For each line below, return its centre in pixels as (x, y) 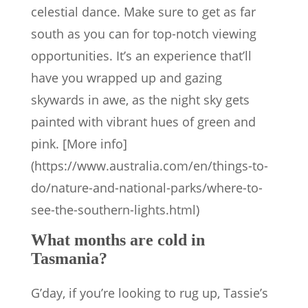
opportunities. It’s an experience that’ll (141, 55)
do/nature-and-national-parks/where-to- (147, 187)
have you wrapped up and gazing (126, 77)
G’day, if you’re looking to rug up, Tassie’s (150, 293)
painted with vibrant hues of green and (143, 121)
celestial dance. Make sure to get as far (143, 11)
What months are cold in (118, 240)
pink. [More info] (79, 143)
